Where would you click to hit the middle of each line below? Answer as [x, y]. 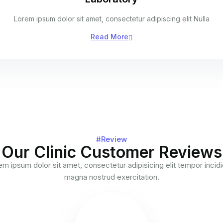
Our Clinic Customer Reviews [111, 152]
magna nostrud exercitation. [111, 177]
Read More [110, 37]
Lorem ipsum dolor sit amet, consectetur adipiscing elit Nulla [111, 19]
